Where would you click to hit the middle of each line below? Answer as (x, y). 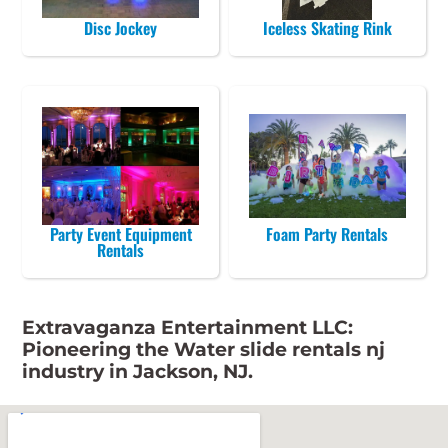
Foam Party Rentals (327, 233)
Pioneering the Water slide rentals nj (204, 349)
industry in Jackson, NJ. (138, 371)
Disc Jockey (121, 27)
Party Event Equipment (120, 233)
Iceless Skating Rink (327, 27)
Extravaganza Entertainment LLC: (188, 327)
